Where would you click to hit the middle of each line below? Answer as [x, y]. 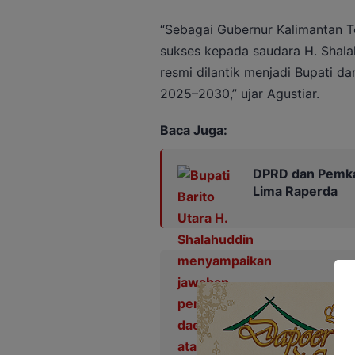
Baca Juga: [193, 130]
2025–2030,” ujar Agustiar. [239, 93]
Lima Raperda [295, 191]
